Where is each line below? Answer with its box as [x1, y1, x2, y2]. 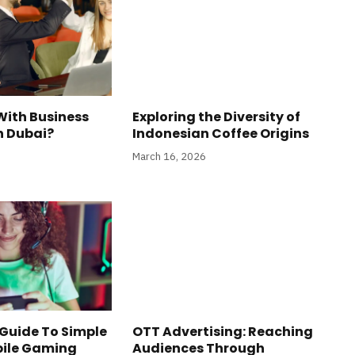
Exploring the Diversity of [132, 107, 300, 126]
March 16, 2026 [132, 149, 206, 163]
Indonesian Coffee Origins [132, 124, 309, 143]
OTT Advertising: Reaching [132, 322, 313, 341]
